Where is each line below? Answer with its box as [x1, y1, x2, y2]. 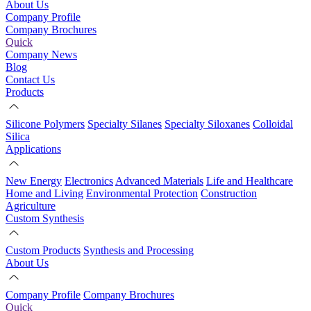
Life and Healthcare [206, 175, 293, 187]
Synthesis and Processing [83, 244, 194, 256]
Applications [6, 143, 61, 155]
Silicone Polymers [6, 118, 85, 130]
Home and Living [6, 187, 83, 199]
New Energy [6, 175, 62, 187]
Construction [201, 187, 257, 199]
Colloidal [253, 118, 293, 130]
